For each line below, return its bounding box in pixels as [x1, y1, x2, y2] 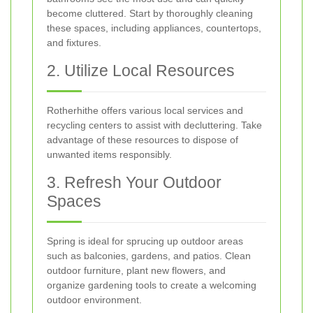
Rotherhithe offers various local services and [47, 105, 243, 117]
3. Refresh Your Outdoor [47, 173, 221, 192]
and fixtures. [47, 37, 101, 49]
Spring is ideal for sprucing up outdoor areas [47, 235, 243, 247]
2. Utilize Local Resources [47, 61, 235, 80]
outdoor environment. [47, 294, 142, 306]
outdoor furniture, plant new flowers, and [47, 265, 226, 277]
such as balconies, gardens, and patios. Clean [47, 250, 251, 262]
